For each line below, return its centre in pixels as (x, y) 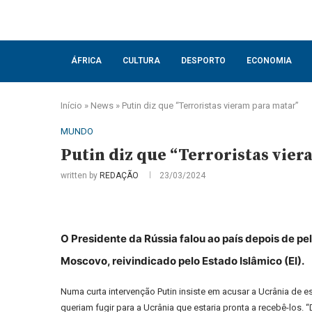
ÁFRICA (86, 61)
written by (80, 175)
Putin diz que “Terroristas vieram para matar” (210, 106)
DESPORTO (203, 61)
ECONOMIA (269, 61)
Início (71, 106)
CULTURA (141, 61)
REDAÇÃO (119, 175)
